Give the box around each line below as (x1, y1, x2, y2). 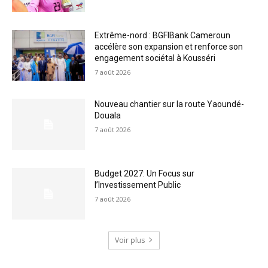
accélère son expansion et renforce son (95, 41, 243, 51)
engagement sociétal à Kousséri (95, 53, 216, 63)
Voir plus (115, 234, 145, 245)
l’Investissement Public (95, 179, 181, 190)
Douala (95, 111, 121, 121)
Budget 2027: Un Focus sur (95, 168, 195, 178)
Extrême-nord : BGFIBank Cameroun (95, 30, 231, 40)
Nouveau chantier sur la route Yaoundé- (95, 99, 245, 109)
